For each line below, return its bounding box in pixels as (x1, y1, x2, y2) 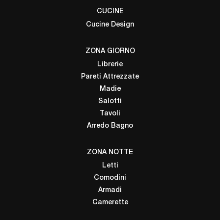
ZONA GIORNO (85, 48, 135, 55)
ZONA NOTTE (87, 149, 133, 156)
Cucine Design (86, 22, 134, 28)
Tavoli (100, 110, 120, 117)
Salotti (98, 98, 122, 105)
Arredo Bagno (87, 123, 133, 130)
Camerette (92, 199, 128, 206)
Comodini (94, 175, 126, 182)
